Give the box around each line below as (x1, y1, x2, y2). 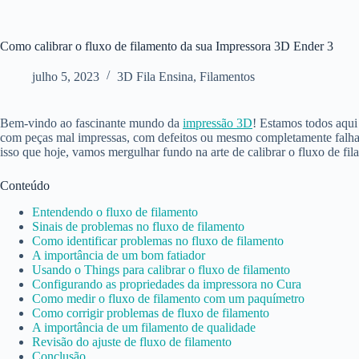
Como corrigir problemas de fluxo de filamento (32, 305, 269, 320)
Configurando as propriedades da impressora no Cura (32, 276, 301, 291)
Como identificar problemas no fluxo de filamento (32, 233, 284, 248)
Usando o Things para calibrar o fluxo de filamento (32, 262, 290, 276)
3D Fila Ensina (117, 70, 193, 83)
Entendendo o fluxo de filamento (32, 204, 198, 219)
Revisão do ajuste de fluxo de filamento (32, 334, 232, 349)
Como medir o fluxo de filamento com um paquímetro (32, 291, 305, 305)
